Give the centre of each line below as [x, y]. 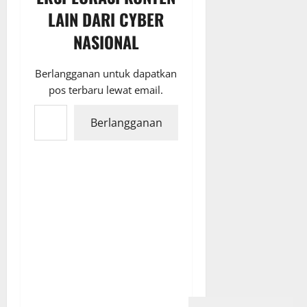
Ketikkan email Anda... [53, 105]
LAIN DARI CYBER [106, 20]
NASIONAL [106, 42]
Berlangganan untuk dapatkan [106, 74]
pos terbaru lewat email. [106, 90]
